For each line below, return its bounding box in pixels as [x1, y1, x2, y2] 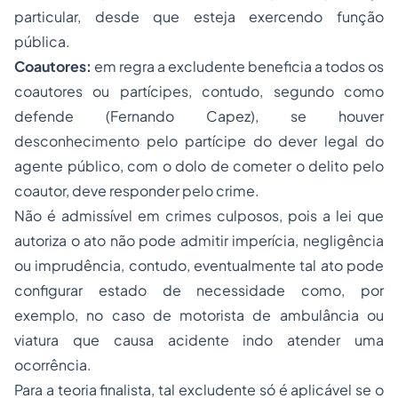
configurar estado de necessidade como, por [14, 281, 384, 299]
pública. [14, 32, 70, 51]
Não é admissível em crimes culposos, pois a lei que [14, 206, 384, 225]
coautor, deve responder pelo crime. [14, 181, 259, 200]
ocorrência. [14, 355, 92, 374]
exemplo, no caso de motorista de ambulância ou [14, 306, 384, 324]
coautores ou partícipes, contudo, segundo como [14, 82, 384, 100]
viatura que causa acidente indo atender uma [14, 330, 384, 349]
